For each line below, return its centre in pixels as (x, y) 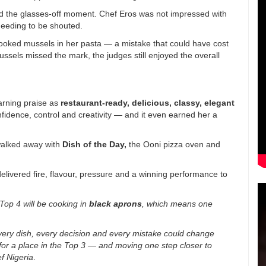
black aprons (115, 203)
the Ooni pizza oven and (173, 144)
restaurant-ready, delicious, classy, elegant (148, 102)
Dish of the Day (93, 144)
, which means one (177, 203)
